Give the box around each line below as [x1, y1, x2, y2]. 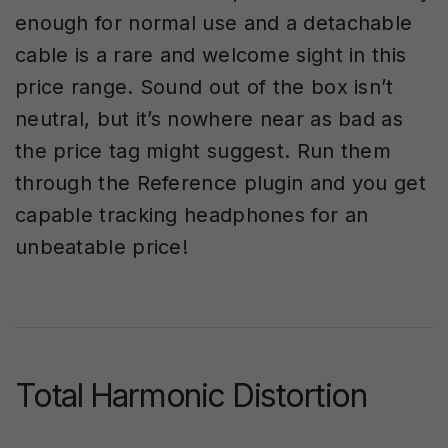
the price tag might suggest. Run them [15, 139, 392, 164]
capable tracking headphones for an [15, 203, 369, 228]
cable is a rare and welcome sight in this [15, 43, 407, 68]
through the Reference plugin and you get [15, 171, 426, 196]
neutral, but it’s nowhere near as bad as [15, 107, 403, 132]
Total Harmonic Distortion [15, 376, 367, 416]
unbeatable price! [15, 235, 189, 260]
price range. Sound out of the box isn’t [15, 75, 394, 100]
